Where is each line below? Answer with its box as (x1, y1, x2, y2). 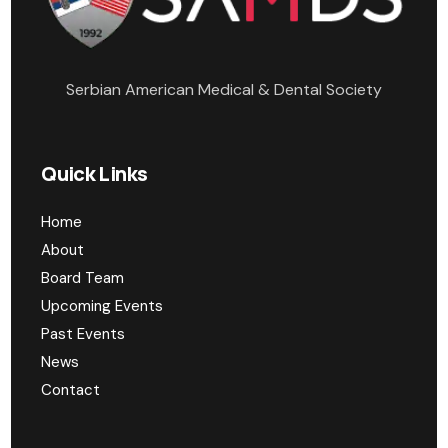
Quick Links (41, 159, 148, 187)
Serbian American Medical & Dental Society (66, 78, 382, 100)
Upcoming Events (41, 295, 164, 316)
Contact (41, 379, 101, 400)
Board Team (41, 267, 125, 288)
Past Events (41, 323, 126, 344)
